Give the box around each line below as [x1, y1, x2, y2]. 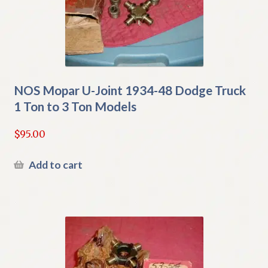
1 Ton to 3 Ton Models [13, 98, 136, 114]
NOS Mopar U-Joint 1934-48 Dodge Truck [13, 82, 246, 98]
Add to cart [28, 159, 83, 172]
